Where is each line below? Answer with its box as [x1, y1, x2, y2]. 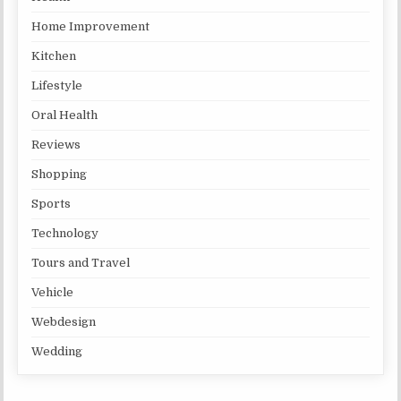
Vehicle [31, 285, 74, 299]
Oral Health [31, 107, 98, 122]
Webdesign [31, 314, 97, 328]
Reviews [31, 137, 81, 151]
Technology [31, 226, 99, 240]
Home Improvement [31, 19, 150, 33]
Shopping [31, 166, 88, 181]
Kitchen [31, 48, 77, 63]
